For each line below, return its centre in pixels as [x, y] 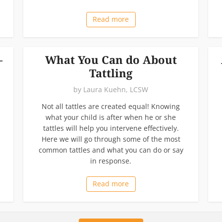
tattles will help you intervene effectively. [111, 128]
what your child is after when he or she [111, 117]
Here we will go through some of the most [111, 139]
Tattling [111, 73]
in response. [111, 161]
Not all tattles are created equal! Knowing [111, 106]
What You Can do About [111, 59]
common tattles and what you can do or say [111, 150]
